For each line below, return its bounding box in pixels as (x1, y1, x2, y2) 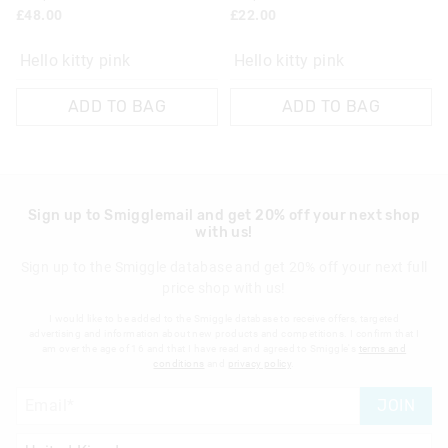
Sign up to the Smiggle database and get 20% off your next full (20, 258, 428, 275)
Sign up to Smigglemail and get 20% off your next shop (27, 206, 421, 224)
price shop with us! (162, 279, 286, 296)
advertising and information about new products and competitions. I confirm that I (28, 327, 420, 339)
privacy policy (227, 357, 292, 369)
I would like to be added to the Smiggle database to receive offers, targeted (48, 312, 400, 324)
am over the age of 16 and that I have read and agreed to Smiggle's (41, 342, 359, 354)
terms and (358, 342, 407, 354)
